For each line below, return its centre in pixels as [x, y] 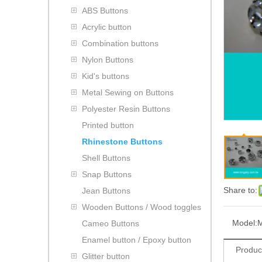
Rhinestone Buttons [122, 141]
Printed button [108, 125]
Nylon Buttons [108, 59]
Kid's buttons [106, 76]
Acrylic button [107, 27]
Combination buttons [120, 43]
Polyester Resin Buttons [126, 108]
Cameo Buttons [111, 223]
